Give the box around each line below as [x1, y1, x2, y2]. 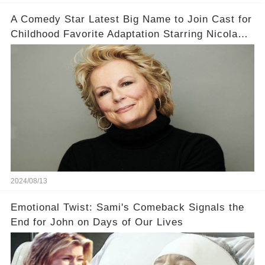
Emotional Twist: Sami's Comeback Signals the [10, 201, 244, 213]
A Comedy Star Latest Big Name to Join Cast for [10, 13, 252, 25]
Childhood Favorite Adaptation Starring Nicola [10, 28, 238, 40]
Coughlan [10, 43, 57, 54]
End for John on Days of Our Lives [10, 216, 183, 228]
